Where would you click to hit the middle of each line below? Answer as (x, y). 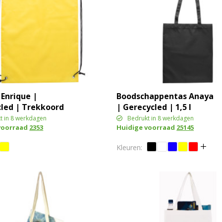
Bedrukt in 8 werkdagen (161, 118)
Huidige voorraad (147, 127)
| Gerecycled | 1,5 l (154, 107)
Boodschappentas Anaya (165, 96)
